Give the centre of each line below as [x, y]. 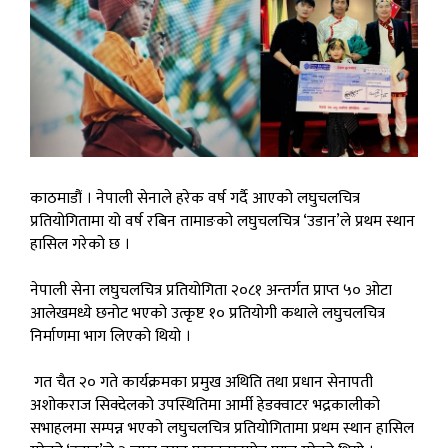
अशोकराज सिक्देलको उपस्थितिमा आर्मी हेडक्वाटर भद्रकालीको [205, 405]
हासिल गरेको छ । [80, 244]
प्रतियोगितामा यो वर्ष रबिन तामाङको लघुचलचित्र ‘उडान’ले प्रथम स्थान [222, 221]
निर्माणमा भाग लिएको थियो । [110, 336]
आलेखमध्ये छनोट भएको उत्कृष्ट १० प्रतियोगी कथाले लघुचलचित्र [207, 313]
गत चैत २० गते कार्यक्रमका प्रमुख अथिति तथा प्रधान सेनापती [201, 382]
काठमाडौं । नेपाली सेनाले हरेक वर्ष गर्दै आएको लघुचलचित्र [195, 198]
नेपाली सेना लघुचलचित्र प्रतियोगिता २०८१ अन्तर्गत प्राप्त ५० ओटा [211, 290]
